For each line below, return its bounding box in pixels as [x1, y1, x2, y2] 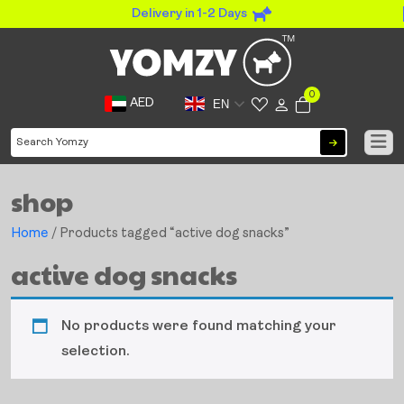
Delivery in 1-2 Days [132, 7, 247, 21]
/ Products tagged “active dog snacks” [49, 227, 289, 242]
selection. [61, 344, 130, 360]
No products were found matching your [61, 319, 336, 335]
